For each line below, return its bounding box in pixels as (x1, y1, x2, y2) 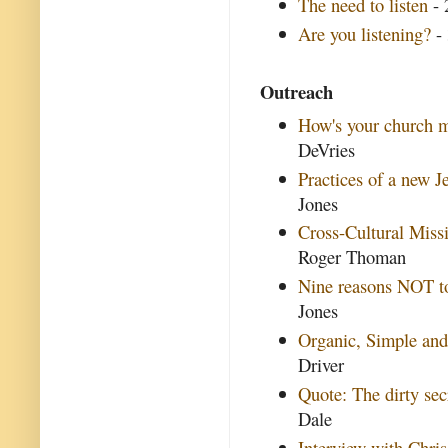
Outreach (260, 77, 333, 105)
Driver (298, 352, 345, 378)
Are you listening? (298, 21, 432, 47)
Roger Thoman (298, 244, 407, 270)
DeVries (298, 136, 356, 162)
